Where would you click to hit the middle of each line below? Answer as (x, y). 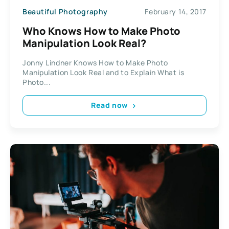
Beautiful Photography (65, 12)
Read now (109, 105)
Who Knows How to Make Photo (101, 31)
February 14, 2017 (176, 12)
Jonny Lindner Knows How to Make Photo (95, 62)
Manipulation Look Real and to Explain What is (104, 72)
